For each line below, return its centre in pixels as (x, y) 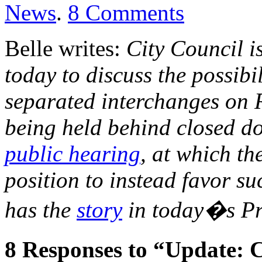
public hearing (73, 153)
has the (41, 209)
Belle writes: (65, 48)
